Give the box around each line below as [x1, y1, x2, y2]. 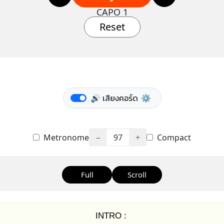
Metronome [41, 131, 89, 143]
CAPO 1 [96, 6, 128, 18]
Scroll [127, 169, 146, 179]
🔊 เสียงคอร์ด [90, 92, 138, 103]
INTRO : [95, 210, 126, 220]
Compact [155, 131, 191, 143]
